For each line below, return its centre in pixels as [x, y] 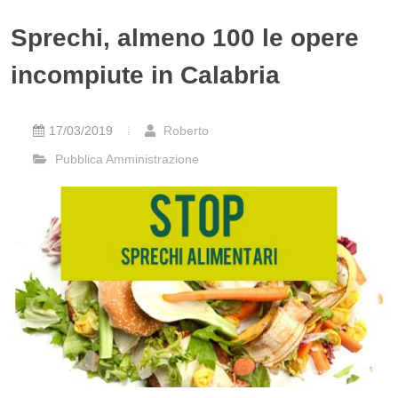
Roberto [184, 131]
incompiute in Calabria [145, 75]
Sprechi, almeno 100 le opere [185, 38]
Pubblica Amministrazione [125, 159]
